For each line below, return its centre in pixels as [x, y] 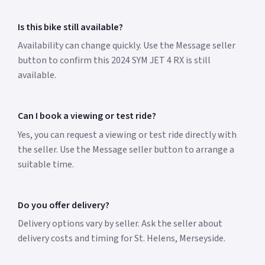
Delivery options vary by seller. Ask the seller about [120, 223]
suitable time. [46, 164]
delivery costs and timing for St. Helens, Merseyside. [121, 238]
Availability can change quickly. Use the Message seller [126, 46]
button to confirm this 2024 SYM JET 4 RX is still [114, 61]
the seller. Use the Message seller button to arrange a [126, 149]
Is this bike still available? [70, 27]
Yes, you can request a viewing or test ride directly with [127, 135]
